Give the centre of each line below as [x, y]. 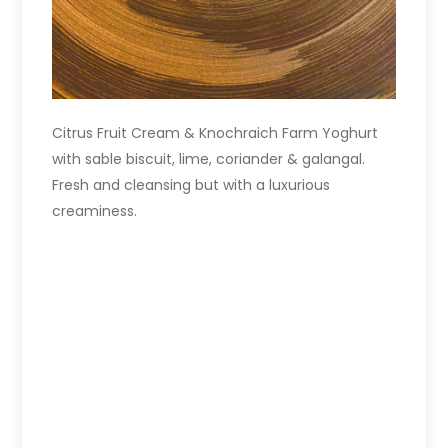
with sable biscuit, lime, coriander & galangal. [209, 159]
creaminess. [95, 211]
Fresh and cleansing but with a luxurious [191, 185]
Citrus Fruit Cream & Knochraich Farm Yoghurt [215, 133]
